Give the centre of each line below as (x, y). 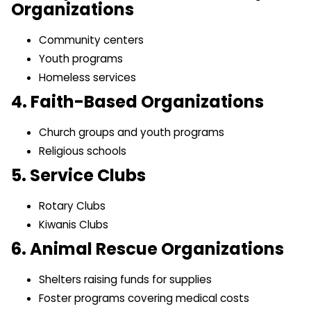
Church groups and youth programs (132, 132)
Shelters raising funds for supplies (125, 279)
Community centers (91, 40)
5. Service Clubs (78, 175)
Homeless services (87, 77)
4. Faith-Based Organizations (137, 101)
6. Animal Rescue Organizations (148, 249)
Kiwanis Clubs (74, 224)
